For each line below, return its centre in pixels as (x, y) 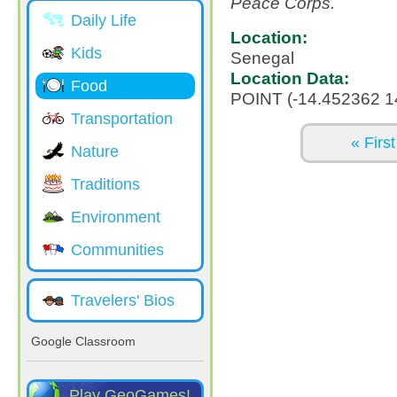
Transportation (122, 119)
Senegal (262, 58)
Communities (117, 250)
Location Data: (290, 78)
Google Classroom (83, 341)
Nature (95, 152)
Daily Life (104, 20)
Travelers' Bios (123, 300)
